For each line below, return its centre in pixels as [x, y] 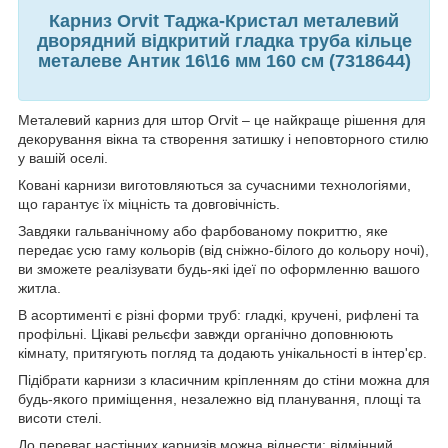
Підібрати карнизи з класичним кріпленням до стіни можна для [224, 380]
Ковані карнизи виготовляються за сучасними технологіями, [214, 185]
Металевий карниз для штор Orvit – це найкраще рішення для [222, 120]
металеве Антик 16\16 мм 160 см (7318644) [224, 60]
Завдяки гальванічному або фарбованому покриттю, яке [203, 231]
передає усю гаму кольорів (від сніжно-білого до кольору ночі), [223, 250]
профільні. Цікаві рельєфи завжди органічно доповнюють [205, 334]
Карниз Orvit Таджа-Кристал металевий [224, 20]
